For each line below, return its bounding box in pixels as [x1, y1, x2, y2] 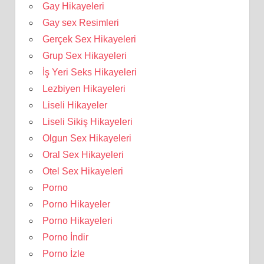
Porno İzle [42, 248, 85, 259]
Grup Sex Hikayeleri [42, 50, 127, 61]
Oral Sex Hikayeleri [42, 149, 124, 160]
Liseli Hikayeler [42, 100, 107, 110]
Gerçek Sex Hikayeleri [42, 34, 136, 44]
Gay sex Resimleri [42, 17, 119, 28]
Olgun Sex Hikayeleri [42, 133, 131, 143]
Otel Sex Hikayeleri [42, 166, 123, 176]
